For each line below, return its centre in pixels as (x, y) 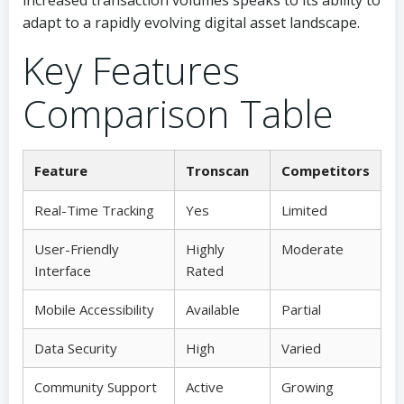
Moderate (312, 249)
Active (205, 387)
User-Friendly (77, 249)
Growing (308, 387)
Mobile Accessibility (94, 309)
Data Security (76, 348)
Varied (301, 348)
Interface (63, 271)
